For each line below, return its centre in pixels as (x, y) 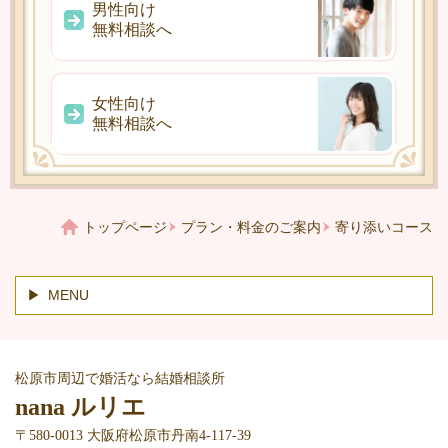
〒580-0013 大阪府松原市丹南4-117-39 (133, 435)
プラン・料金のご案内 (251, 226)
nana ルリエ (80, 406)
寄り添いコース (384, 226)
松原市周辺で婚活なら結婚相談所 (120, 378)
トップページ (125, 226)
